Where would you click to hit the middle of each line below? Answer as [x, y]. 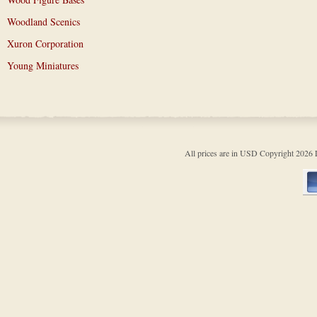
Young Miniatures [43, 65]
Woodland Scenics [44, 22]
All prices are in [212, 153]
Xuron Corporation [45, 44]
